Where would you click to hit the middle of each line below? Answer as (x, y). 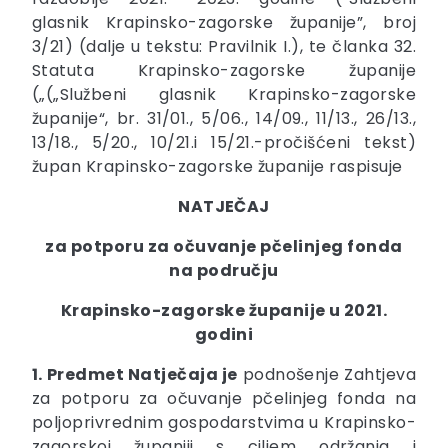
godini (224, 335)
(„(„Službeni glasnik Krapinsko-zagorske (224, 95)
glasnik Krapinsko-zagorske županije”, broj (224, 23)
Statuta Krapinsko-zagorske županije (224, 71)
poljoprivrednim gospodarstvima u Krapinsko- (224, 423)
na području (224, 271)
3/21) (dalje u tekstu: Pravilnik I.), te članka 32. (224, 47)
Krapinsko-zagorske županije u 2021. (224, 311)
